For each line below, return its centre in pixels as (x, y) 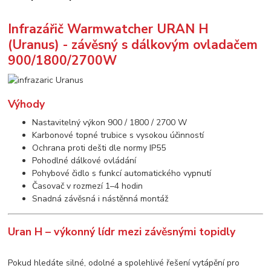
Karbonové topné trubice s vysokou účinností (118, 135)
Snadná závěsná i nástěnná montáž (100, 198)
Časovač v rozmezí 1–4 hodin (88, 186)
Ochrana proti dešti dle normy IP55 (99, 148)
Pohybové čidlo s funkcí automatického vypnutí (122, 173)
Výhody (27, 104)
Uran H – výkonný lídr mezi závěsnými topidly (122, 232)
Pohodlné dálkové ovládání (84, 160)
